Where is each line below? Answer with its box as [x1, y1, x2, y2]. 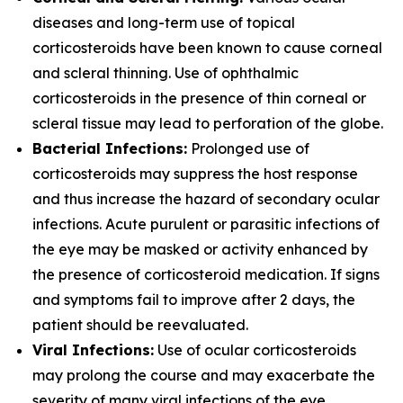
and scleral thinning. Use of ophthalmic [32, 64, 299, 82]
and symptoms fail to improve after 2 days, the [32, 291, 355, 309]
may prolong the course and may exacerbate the [32, 366, 375, 384]
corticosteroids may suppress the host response [32, 165, 358, 183]
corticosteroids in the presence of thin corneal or [32, 89, 366, 107]
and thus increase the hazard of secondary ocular [32, 190, 380, 208]
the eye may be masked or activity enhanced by [32, 240, 368, 258]
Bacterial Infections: [32, 139, 187, 157]
